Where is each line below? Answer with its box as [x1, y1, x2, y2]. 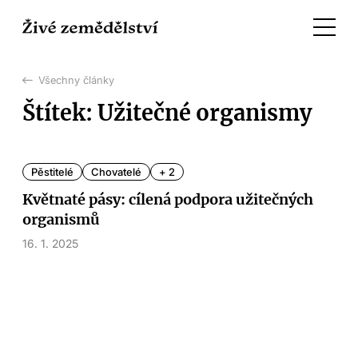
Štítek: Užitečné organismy [22, 99, 312, 127]
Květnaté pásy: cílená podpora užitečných [22, 190, 313, 209]
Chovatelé [91, 166, 141, 179]
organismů [22, 210, 100, 229]
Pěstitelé [31, 166, 74, 179]
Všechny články [38, 74, 114, 86]
